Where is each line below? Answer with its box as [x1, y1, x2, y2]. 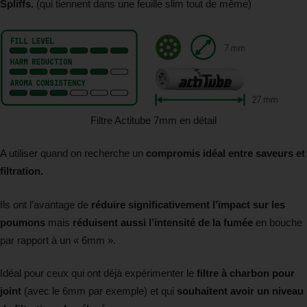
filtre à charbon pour [197, 267, 295, 280]
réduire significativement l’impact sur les [91, 198, 285, 210]
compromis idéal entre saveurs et [146, 147, 305, 160]
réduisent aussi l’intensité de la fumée [73, 216, 253, 228]
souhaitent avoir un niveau [177, 285, 304, 297]
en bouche [253, 216, 302, 228]
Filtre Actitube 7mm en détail [90, 114, 217, 126]
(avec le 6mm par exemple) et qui [21, 285, 177, 297]
